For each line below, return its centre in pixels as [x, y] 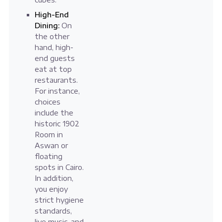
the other [52, 37]
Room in [49, 135]
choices [47, 102]
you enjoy [51, 189]
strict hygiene [59, 200]
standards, [53, 211]
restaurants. [56, 80]
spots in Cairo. [59, 167]
